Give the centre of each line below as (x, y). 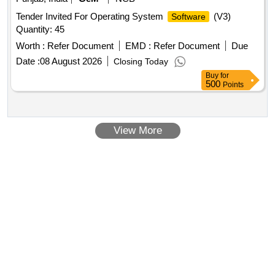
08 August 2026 (71, 61)
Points (233, 85)
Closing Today (141, 62)
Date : (28, 61)
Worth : (30, 46)
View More (137, 131)
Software (188, 17)
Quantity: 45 (40, 29)
